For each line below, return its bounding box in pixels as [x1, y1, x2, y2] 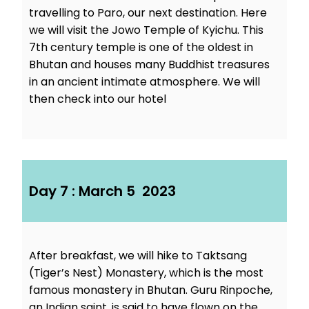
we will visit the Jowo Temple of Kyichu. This [29, 22, 263, 39]
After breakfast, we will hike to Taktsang [29, 248, 247, 264]
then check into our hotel [29, 91, 166, 108]
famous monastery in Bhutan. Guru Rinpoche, [29, 282, 272, 299]
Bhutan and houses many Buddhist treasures [29, 57, 270, 73]
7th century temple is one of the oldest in [29, 39, 253, 56]
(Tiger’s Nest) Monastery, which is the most [29, 265, 263, 281]
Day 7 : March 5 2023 [29, 181, 176, 201]
